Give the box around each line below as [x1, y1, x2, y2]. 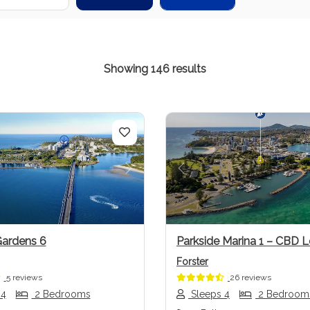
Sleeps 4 [188, 288, 230, 300]
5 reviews [6, 272, 42, 282]
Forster [176, 255, 208, 267]
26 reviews [230, 272, 271, 282]
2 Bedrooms [31, 288, 91, 300]
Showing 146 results [104, 62, 206, 76]
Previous [180, 169, 232, 184]
